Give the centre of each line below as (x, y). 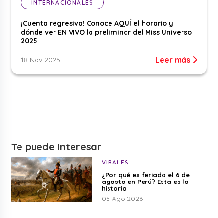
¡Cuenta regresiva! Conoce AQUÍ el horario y (97, 23)
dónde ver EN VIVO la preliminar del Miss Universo (107, 32)
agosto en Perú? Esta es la (145, 181)
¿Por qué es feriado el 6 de (145, 174)
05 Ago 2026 (122, 198)
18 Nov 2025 (41, 60)
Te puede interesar (57, 146)
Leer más (173, 60)
